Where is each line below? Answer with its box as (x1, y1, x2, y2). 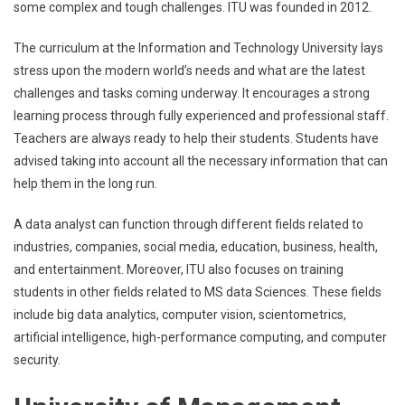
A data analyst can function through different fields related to (14, 217, 363, 231)
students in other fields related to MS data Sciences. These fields (14, 285, 381, 299)
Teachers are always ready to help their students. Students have (14, 131, 379, 146)
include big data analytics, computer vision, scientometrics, (14, 307, 346, 322)
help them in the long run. (14, 176, 157, 191)
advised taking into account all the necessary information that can (14, 154, 388, 168)
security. (14, 353, 61, 367)
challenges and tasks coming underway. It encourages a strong (14, 86, 370, 100)
